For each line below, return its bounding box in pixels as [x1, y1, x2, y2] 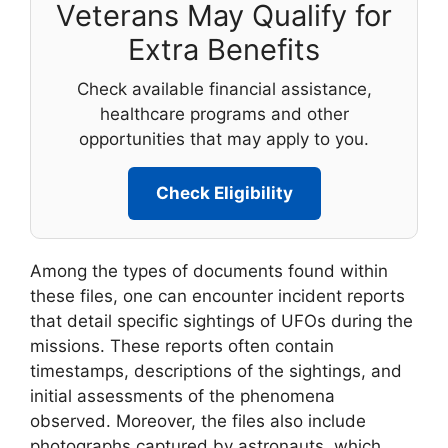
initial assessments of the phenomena [30, 386, 335, 407]
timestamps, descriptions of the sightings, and [30, 361, 402, 382]
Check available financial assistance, [76, 79, 372, 100]
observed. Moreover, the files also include [30, 411, 366, 432]
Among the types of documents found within [30, 261, 388, 282]
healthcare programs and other [99, 104, 349, 125]
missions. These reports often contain [30, 336, 334, 357]
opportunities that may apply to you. [79, 129, 369, 150]
